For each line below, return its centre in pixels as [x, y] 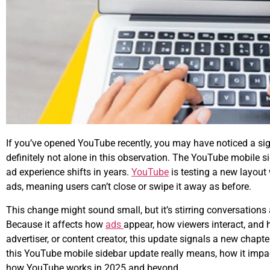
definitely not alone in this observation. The [99, 158]
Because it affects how [56, 224]
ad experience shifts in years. [69, 172]
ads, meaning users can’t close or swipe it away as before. [129, 187]
